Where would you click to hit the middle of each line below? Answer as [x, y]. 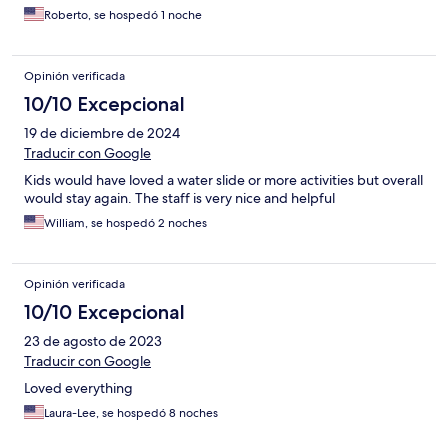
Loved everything [78, 388]
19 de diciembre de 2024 [102, 133]
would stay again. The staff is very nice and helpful [179, 198]
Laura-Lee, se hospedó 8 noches [131, 413]
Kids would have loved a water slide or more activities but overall [223, 180]
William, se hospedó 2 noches [125, 223]
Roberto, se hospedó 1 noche [123, 15]
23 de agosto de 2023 [93, 341]
